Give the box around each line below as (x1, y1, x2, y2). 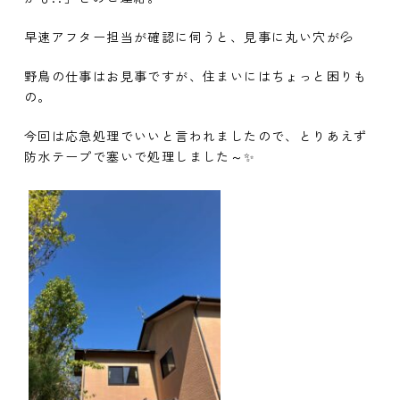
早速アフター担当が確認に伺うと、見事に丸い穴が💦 (23, 28, 354, 46)
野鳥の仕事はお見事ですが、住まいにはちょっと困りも (23, 67, 368, 85)
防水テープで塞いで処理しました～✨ (23, 147, 256, 165)
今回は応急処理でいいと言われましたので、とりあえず (23, 127, 368, 145)
